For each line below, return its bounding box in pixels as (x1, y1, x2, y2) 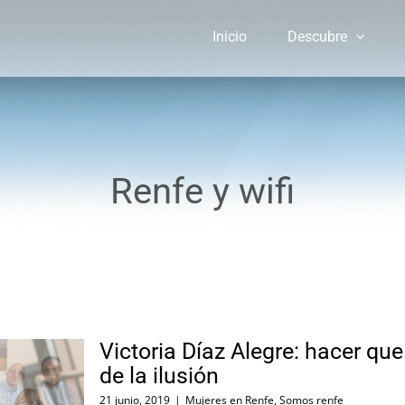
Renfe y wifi (110, 170, 295, 212)
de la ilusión (99, 363, 219, 389)
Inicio (212, 27, 247, 45)
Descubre (287, 27, 347, 45)
